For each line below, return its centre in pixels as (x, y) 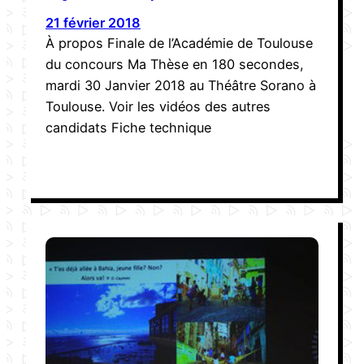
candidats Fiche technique (128, 127)
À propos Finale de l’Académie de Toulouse (179, 43)
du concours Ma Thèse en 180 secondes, (175, 64)
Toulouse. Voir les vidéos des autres (158, 106)
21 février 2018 (93, 22)
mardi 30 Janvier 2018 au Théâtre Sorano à (181, 85)
